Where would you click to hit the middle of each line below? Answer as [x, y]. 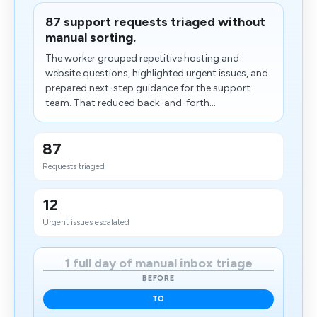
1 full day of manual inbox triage [158, 263]
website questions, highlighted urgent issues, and [157, 73]
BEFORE [158, 278]
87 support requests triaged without [155, 22]
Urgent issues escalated [86, 222]
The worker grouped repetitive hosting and [142, 58]
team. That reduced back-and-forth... [131, 103]
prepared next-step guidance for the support [148, 88]
